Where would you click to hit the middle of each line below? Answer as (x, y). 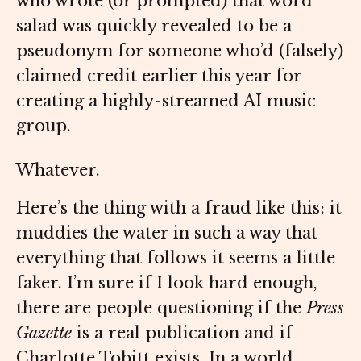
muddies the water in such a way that (167, 233)
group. (44, 126)
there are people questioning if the (161, 308)
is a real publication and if (182, 333)
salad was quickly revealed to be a (154, 26)
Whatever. (60, 170)
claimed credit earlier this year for (159, 76)
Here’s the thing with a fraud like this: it (179, 208)
